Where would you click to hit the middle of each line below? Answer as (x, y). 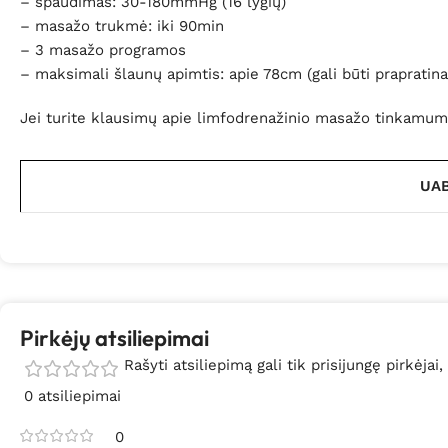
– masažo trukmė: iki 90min (122, 25)
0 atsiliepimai (72, 395)
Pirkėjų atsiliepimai (114, 337)
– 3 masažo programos (103, 49)
